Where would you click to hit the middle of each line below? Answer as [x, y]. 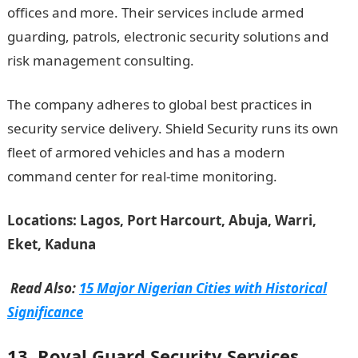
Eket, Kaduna [51, 244]
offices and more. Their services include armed [155, 12]
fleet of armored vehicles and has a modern [146, 152]
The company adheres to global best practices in [159, 104]
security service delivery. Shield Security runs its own [173, 128]
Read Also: [43, 288]
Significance [45, 312]
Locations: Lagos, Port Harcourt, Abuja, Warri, [161, 220]
